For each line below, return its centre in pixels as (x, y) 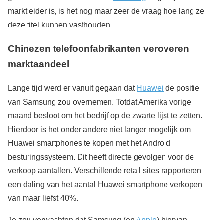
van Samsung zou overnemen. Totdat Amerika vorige (99, 102)
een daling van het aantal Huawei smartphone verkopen (105, 184)
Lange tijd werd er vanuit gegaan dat (72, 88)
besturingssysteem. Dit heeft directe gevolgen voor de (101, 157)
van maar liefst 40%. (43, 198)
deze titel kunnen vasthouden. (60, 25)
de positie (181, 88)
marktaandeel (39, 64)
